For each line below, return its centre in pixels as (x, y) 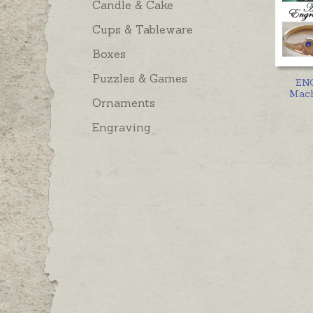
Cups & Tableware (143, 30)
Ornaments (124, 103)
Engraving (122, 128)
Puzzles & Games (140, 79)
